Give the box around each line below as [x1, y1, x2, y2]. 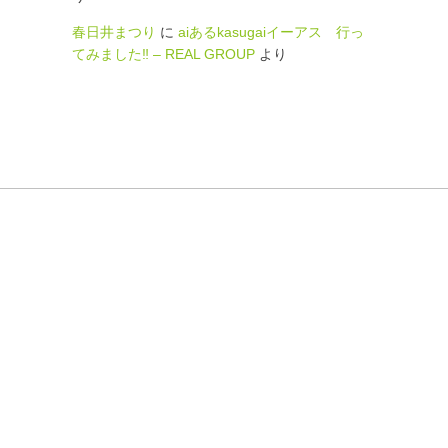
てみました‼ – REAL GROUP [72, 46, 255, 62]
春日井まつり [72, 24, 156, 40]
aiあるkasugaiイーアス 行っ [178, 24, 364, 40]
